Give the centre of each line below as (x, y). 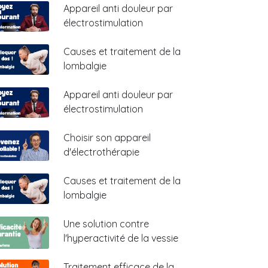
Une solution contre (106, 224)
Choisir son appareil (107, 138)
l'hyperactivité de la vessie (121, 238)
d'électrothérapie (101, 152)
